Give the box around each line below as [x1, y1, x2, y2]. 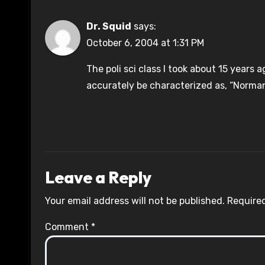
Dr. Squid [86, 21, 131, 33]
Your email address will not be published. [45, 195, 225, 207]
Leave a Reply [45, 167, 151, 188]
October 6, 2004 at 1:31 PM [86, 37, 204, 49]
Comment [45, 221, 91, 233]
